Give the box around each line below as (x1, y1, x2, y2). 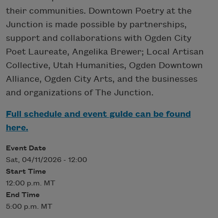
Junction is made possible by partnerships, (6, 19, 187, 29)
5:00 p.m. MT (6, 202, 53, 211)
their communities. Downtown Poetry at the (6, 6, 192, 16)
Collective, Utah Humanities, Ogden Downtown (6, 60, 203, 70)
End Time (6, 191, 40, 199)
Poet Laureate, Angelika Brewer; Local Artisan (6, 47, 204, 56)
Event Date (6, 144, 46, 152)
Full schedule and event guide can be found (6, 109, 191, 119)
